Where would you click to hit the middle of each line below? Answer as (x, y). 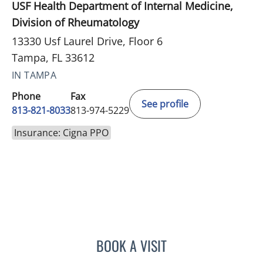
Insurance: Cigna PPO (61, 132)
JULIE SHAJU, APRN (203, 243)
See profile (165, 104)
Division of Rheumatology (75, 22)
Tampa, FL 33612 (53, 57)
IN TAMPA (34, 75)
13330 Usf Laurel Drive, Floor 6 (87, 41)
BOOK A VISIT (131, 245)
